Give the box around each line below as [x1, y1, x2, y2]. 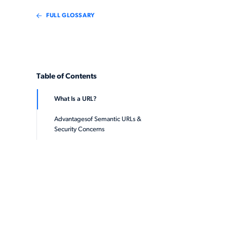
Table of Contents [36, 73, 97, 81]
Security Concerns [54, 126, 104, 133]
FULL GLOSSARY [46, 13, 95, 19]
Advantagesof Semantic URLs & [54, 116, 141, 123]
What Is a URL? [54, 96, 97, 102]
